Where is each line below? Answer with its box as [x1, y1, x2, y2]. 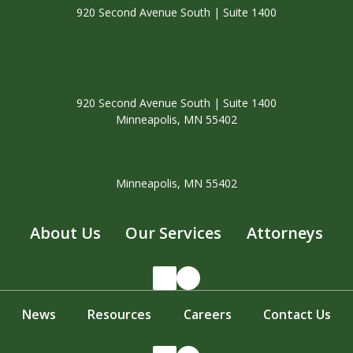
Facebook [188, 273, 273, 301]
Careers [183, 306, 232, 323]
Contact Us [263, 306, 332, 323]
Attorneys [246, 222, 323, 243]
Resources [87, 306, 152, 323]
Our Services [125, 222, 222, 243]
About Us [30, 222, 102, 243]
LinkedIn [164, 273, 241, 301]
